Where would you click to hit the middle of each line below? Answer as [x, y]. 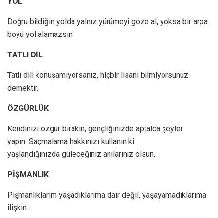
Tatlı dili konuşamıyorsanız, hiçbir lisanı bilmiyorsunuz [98, 75]
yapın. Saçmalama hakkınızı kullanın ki [71, 142]
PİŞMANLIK [28, 175]
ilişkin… [19, 208]
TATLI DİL [25, 55]
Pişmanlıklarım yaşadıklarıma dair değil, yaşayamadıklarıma [107, 195]
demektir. [23, 88]
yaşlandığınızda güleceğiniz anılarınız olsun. [81, 154]
